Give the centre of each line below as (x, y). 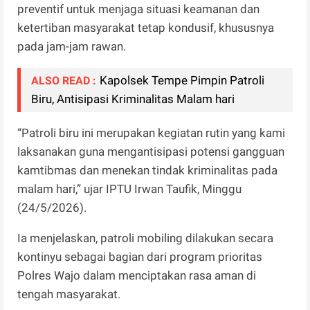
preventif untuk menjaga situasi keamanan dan (139, 9)
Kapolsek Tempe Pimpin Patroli (182, 80)
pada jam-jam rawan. (72, 46)
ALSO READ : (64, 80)
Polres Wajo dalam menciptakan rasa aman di (137, 275)
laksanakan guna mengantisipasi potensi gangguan (151, 151)
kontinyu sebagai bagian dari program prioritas (140, 256)
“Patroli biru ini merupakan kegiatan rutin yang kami (152, 133)
